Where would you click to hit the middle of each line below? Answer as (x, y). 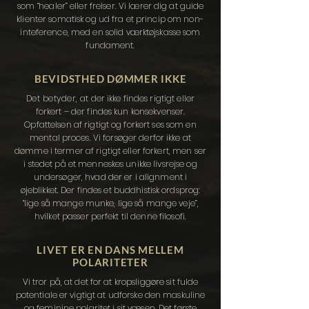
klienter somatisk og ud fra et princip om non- (110, 19)
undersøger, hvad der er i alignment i (110, 177)
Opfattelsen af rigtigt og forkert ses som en (110, 124)
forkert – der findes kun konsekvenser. (110, 111)
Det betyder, (53, 98)
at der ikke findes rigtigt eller (138, 98)
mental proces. (61, 138)
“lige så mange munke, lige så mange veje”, (110, 203)
